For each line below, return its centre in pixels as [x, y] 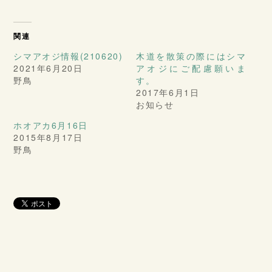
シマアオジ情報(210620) [68, 56]
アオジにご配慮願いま [191, 68]
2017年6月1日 [168, 92]
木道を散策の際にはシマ [191, 56]
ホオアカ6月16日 [51, 125]
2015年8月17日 [48, 137]
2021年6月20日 [48, 68]
